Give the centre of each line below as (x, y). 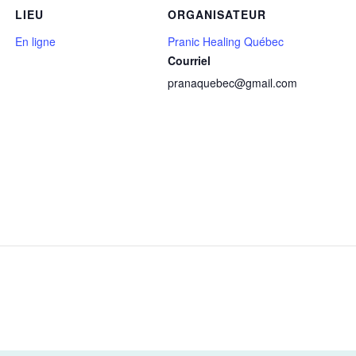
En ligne (35, 42)
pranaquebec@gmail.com (232, 83)
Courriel (189, 61)
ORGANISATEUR (217, 15)
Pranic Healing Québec (225, 42)
